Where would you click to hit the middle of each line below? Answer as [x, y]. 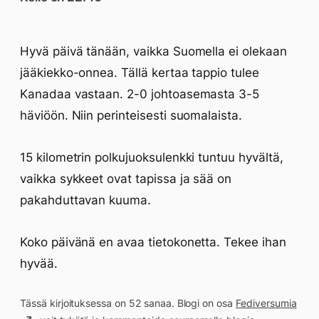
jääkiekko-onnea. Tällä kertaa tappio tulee [140, 73]
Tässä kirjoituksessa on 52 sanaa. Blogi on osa [128, 303]
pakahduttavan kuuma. [85, 200]
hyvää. [39, 263]
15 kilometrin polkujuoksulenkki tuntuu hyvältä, [152, 157]
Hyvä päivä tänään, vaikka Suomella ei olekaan [153, 51]
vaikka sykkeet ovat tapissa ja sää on [126, 179]
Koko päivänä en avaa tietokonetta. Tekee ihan [153, 242]
